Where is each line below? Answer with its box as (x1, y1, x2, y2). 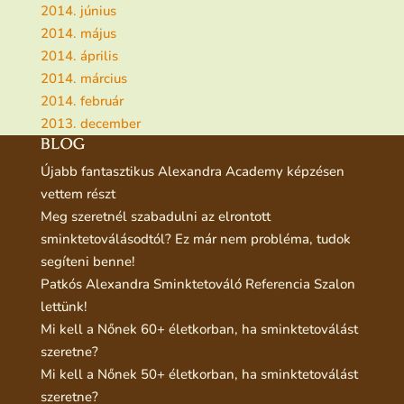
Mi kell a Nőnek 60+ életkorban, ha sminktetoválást (40, 319, 358, 338)
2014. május (40, 23, 116, 42)
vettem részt (40, 184, 115, 203)
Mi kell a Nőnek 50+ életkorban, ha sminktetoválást (40, 364, 358, 383)
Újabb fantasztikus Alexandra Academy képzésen (40, 161, 344, 180)
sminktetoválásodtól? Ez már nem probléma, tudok (40, 229, 351, 248)
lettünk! (40, 297, 87, 316)
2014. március (40, 69, 127, 87)
